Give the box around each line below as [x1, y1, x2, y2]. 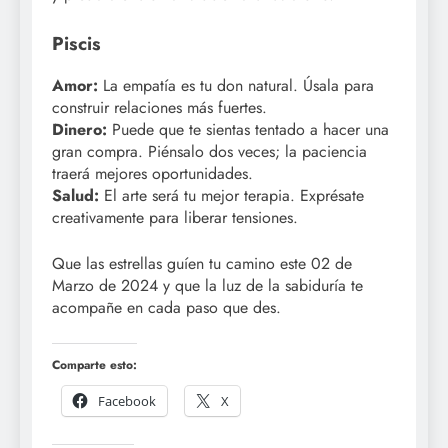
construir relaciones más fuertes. [52, 96, 267, 120]
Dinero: [52, 118, 107, 142]
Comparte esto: [52, 356, 137, 375]
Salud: [52, 184, 99, 208]
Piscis [52, 29, 101, 57]
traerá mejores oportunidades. [52, 162, 253, 186]
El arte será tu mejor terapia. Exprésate [99, 184, 364, 208]
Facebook [98, 392, 156, 411]
